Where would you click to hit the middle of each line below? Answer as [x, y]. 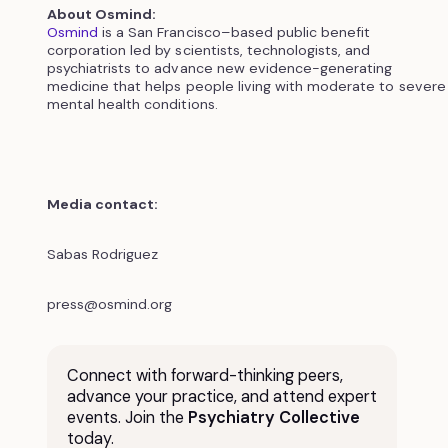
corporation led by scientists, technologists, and [208, 49]
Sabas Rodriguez [102, 253]
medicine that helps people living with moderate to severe [246, 85]
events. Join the [127, 417]
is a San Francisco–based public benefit [234, 31]
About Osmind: [101, 13]
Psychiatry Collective [273, 417]
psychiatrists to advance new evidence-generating [219, 67]
